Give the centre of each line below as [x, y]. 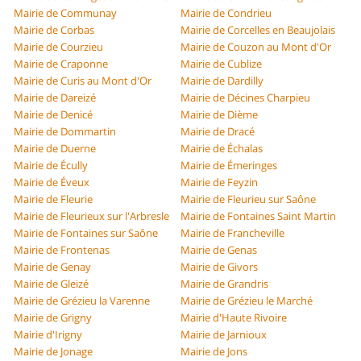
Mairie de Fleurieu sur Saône [248, 199]
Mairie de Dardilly [222, 81]
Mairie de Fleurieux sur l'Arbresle [92, 216]
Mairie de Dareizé [55, 98]
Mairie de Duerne [55, 149]
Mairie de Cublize [221, 64]
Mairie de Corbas [54, 30]
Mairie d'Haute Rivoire [234, 318]
